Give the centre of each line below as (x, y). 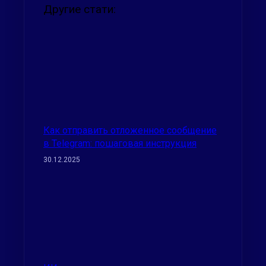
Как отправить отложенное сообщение (130, 130)
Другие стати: (80, 9)
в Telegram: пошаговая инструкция (120, 143)
